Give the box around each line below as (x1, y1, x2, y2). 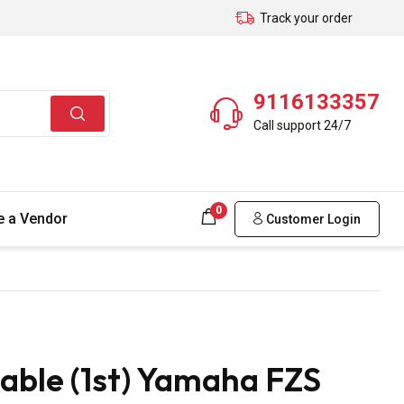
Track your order (260, 11, 353, 25)
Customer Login (263, 211, 361, 226)
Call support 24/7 (253, 117, 351, 133)
